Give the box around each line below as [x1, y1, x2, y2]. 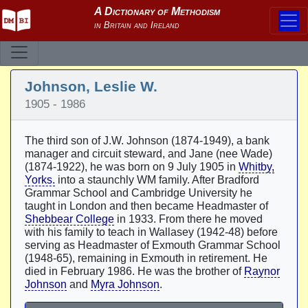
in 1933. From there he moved [114, 213, 263, 225]
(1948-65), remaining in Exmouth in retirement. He [25, 252, 267, 264]
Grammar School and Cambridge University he [25, 187, 252, 199]
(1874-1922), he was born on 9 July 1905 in [25, 161, 239, 173]
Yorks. [25, 174, 55, 186]
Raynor [244, 265, 280, 277]
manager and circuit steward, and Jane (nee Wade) [25, 148, 272, 159]
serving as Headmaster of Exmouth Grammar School [25, 239, 280, 251]
